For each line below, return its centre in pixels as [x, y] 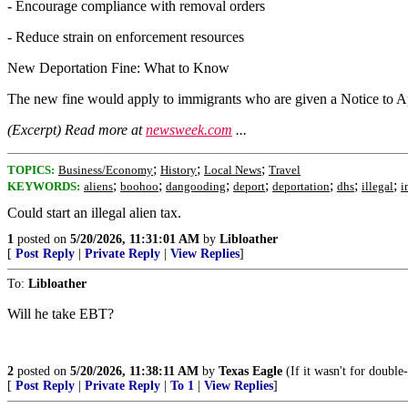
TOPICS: [31, 170]
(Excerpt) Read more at [76, 130]
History [178, 170]
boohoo [139, 186]
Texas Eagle [250, 371]
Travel [285, 170]
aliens [98, 186]
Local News [233, 170]
